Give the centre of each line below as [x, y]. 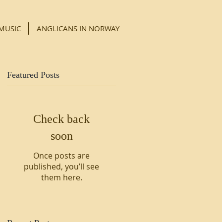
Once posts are [61, 156]
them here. [61, 177]
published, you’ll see [61, 166]
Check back [61, 119]
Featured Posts [33, 75]
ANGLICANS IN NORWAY [78, 28]
